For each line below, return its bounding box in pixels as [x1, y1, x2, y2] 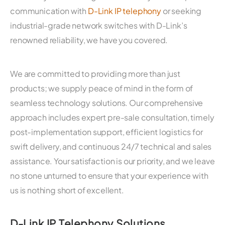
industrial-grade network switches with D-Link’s [10, 20, 187, 31]
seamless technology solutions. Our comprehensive [10, 97, 203, 108]
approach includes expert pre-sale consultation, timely [10, 111, 214, 123]
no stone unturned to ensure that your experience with [10, 170, 208, 181]
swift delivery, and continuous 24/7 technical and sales [10, 141, 212, 152]
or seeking [161, 5, 202, 16]
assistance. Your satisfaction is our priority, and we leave [10, 155, 215, 166]
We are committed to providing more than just [10, 68, 180, 79]
